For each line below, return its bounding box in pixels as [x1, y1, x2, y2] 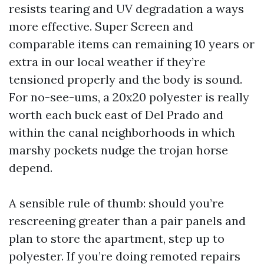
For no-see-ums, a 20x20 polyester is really [9, 90, 249, 104]
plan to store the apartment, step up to [9, 231, 225, 246]
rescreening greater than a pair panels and [9, 213, 246, 228]
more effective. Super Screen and [9, 19, 193, 34]
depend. [9, 160, 52, 175]
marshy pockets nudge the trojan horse [9, 143, 228, 157]
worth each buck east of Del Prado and [9, 107, 223, 122]
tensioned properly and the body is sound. [9, 72, 242, 87]
